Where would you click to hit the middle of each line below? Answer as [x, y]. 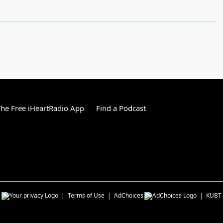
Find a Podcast [121, 108]
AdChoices [129, 195]
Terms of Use [86, 195]
